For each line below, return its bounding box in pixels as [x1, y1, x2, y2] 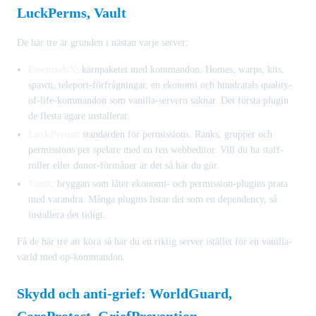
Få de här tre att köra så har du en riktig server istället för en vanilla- [17, 236, 292, 247]
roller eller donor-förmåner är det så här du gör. [28, 159, 219, 171]
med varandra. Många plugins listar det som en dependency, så [28, 193, 277, 205]
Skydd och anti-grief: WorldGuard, [17, 285, 232, 301]
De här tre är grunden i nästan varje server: [17, 37, 188, 48]
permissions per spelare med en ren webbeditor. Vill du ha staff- [28, 144, 284, 155]
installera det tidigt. [28, 209, 106, 220]
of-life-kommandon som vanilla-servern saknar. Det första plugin [28, 95, 288, 106]
